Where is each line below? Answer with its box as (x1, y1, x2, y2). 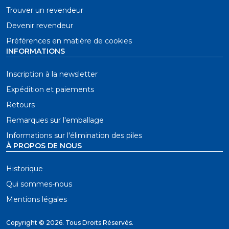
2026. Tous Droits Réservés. (46, 219, 133, 226)
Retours (6, 100, 35, 109)
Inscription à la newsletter (6, 70, 98, 79)
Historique (6, 164, 43, 173)
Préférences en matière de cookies (6, 36, 132, 45)
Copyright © (6, 219, 46, 226)
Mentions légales (6, 195, 67, 204)
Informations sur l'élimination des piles (6, 131, 142, 140)
